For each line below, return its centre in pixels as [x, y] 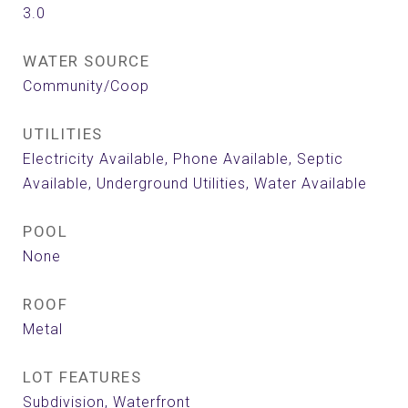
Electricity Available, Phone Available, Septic [183, 159]
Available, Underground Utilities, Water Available [195, 184]
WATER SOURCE [86, 61]
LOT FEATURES [82, 377]
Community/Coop [86, 86]
